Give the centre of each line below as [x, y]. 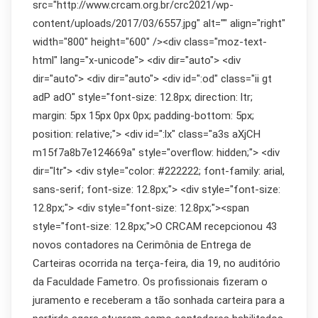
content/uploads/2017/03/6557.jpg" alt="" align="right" [159, 23]
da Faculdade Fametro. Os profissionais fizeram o [150, 282]
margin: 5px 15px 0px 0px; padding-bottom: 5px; [143, 116]
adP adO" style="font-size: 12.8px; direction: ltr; [143, 97]
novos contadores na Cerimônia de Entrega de [142, 245]
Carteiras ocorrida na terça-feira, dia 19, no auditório [157, 263]
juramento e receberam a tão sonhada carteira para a [159, 300]
